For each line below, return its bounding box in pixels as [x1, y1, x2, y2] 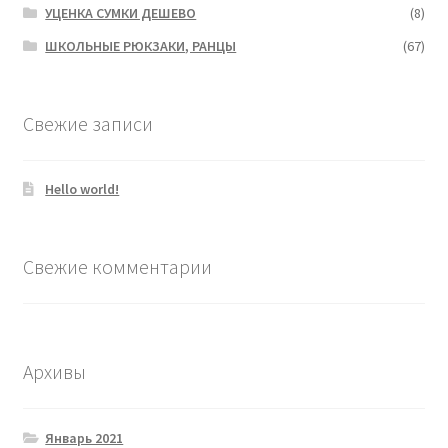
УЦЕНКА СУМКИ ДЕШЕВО [45, 3, 197, 22]
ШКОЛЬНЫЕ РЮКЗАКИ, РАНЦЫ [45, 36, 237, 55]
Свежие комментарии [22, 254, 212, 280]
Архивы [22, 358, 86, 384]
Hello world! [45, 180, 120, 199]
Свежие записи [22, 110, 153, 136]
